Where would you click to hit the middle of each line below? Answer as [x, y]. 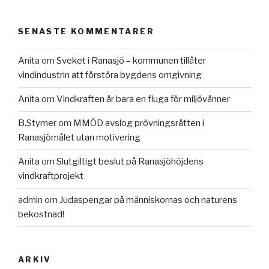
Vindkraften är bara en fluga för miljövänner [143, 99]
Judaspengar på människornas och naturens [148, 200]
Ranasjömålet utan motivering [79, 138]
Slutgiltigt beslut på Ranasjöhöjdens [130, 162]
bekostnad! [41, 215]
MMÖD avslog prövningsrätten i [139, 123]
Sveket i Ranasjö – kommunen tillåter [131, 61]
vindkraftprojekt [51, 176]
